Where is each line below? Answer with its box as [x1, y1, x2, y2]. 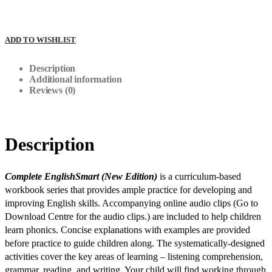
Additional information [29, 73, 122, 84]
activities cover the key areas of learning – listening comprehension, [5, 251, 263, 262]
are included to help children [152, 211, 261, 222]
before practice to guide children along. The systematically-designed [5, 237, 265, 248]
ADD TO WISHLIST [5, 35, 76, 44]
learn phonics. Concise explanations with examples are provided [5, 224, 250, 235]
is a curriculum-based [157, 171, 241, 182]
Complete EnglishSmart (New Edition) [5, 171, 157, 182]
